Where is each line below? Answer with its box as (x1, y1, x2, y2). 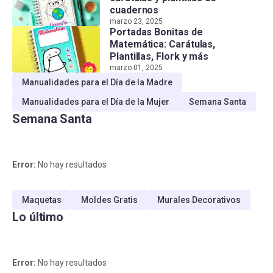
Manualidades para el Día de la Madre (22, 77, 172, 87)
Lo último (12, 209, 64, 224)
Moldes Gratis (81, 194, 138, 205)
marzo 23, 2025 (110, 16, 163, 26)
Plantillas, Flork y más (110, 50, 209, 62)
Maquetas (22, 194, 62, 205)
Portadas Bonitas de (110, 26, 203, 38)
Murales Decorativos (157, 194, 241, 205)
